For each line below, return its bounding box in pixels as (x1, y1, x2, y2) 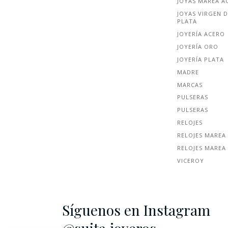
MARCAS (177, 80, 203, 89)
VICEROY (177, 156, 204, 164)
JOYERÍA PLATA (177, 55, 224, 63)
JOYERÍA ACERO (177, 30, 225, 38)
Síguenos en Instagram (62, 201, 210, 220)
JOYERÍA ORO (177, 42, 218, 50)
